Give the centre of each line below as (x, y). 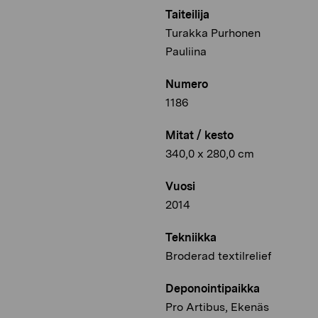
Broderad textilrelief (218, 256)
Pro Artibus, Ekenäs (217, 307)
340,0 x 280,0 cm (210, 154)
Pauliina (186, 52)
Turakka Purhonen (213, 33)
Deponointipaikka (213, 289)
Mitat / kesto (199, 136)
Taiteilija (187, 15)
